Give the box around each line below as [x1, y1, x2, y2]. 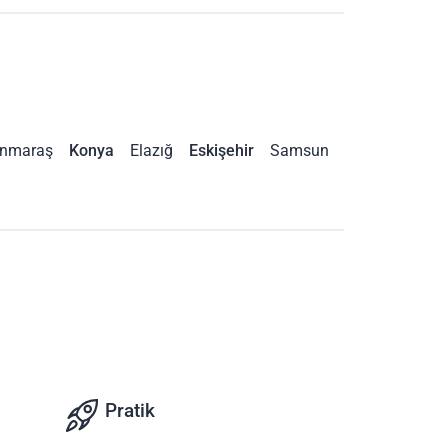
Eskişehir [189, 140, 254, 160]
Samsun [270, 140, 329, 160]
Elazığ [130, 140, 173, 160]
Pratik [100, 399, 156, 423]
